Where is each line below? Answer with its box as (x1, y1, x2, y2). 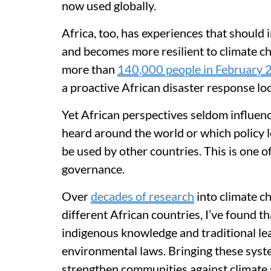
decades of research (91, 189, 194, 203)
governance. (62, 162, 125, 176)
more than (62, 62, 117, 76)
